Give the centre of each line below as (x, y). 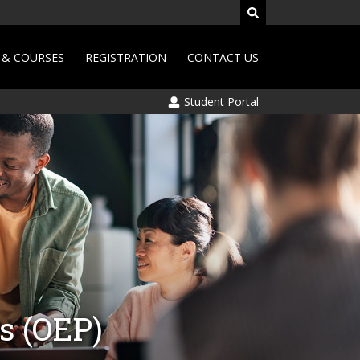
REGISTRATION (126, 57)
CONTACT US (223, 57)
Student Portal (220, 102)
